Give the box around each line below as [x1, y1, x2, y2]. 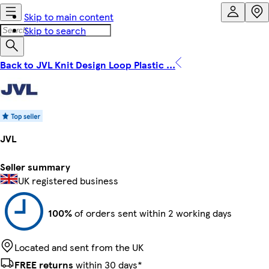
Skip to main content [24, 10, 113, 23]
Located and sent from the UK [14, 240, 144, 254]
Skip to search [24, 23, 86, 37]
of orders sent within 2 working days [72, 205, 232, 220]
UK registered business [18, 173, 118, 187]
